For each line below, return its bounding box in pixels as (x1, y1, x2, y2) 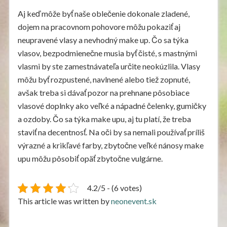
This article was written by (17, 196, 111, 206)
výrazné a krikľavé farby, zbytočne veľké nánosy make (17, 140, 204, 150)
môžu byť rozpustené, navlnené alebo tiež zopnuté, (17, 74, 190, 85)
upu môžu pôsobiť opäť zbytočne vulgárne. (17, 154, 164, 164)
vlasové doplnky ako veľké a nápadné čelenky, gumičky (17, 101, 206, 111)
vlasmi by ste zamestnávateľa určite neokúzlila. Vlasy (17, 61, 200, 71)
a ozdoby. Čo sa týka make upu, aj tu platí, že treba (17, 114, 191, 124)
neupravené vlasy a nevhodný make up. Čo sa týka (17, 35, 188, 45)
